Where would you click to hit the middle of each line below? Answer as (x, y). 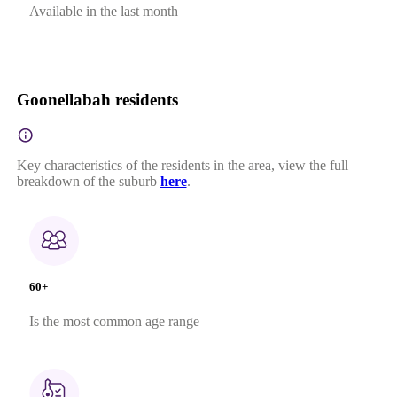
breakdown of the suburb (86, 182)
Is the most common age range (114, 321)
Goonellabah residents (97, 100)
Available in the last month (103, 12)
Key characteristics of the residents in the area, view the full (182, 166)
